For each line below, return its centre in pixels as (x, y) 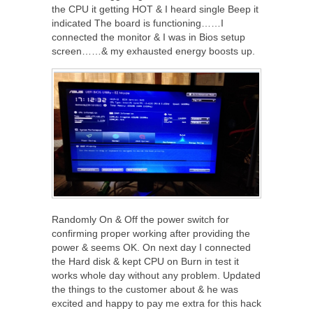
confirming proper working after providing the (151, 234)
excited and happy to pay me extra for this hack (156, 304)
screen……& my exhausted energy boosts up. (153, 51)
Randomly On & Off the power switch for (140, 220)
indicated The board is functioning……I (138, 23)
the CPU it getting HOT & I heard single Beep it (155, 9)
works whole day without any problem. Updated (156, 276)
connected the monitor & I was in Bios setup (148, 37)
